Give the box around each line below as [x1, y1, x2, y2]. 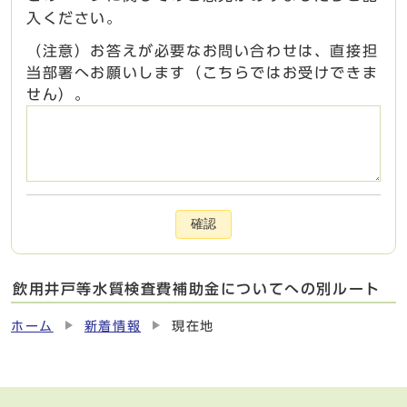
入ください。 [26, 11, 123, 26]
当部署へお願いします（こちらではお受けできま [26, 65, 379, 81]
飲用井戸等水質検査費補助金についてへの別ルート [13, 282, 381, 297]
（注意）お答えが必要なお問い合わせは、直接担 [26, 44, 379, 59]
